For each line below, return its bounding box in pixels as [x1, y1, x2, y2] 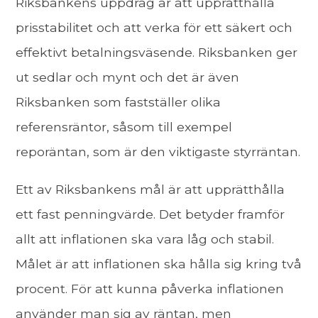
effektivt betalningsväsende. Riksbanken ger [16, 44, 298, 60]
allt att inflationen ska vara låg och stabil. [16, 231, 275, 246]
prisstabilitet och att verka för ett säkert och [16, 19, 293, 35]
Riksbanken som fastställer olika [16, 94, 221, 109]
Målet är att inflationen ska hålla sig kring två [16, 256, 302, 271]
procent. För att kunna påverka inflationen [16, 280, 285, 296]
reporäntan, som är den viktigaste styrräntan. [16, 143, 301, 159]
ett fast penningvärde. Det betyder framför [16, 206, 285, 221]
